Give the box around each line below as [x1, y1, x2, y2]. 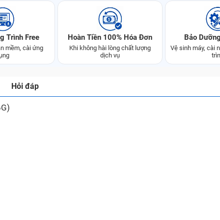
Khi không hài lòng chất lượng [69, 44, 151, 52]
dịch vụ [100, 52, 120, 59]
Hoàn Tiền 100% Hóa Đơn [68, 33, 152, 42]
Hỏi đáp [11, 82, 39, 91]
